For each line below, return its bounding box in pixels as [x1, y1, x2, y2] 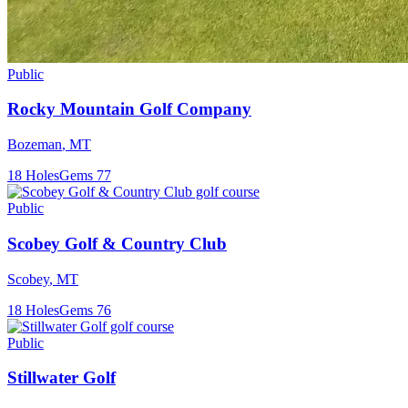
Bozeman [7, 137, 62, 153]
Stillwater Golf [7, 368, 116, 388]
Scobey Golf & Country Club [7, 233, 227, 253]
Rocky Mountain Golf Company [7, 99, 251, 119]
